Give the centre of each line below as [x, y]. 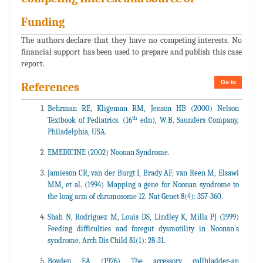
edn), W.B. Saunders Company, [188, 120]
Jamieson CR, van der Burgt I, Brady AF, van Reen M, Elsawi [143, 173]
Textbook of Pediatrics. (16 [90, 120]
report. [33, 64]
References [50, 87]
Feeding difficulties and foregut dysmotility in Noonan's [143, 229]
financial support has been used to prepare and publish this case [131, 52]
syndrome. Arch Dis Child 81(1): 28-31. [107, 241]
